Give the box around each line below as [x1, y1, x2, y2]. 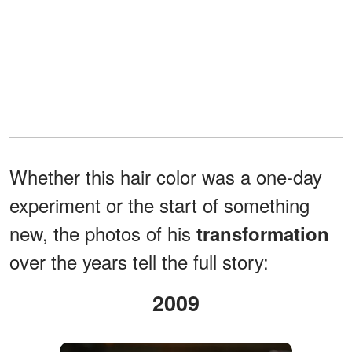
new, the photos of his [9, 218, 196, 247]
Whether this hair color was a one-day [9, 162, 322, 190]
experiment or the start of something [9, 190, 310, 218]
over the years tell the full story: [9, 247, 269, 275]
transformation [196, 219, 329, 247]
